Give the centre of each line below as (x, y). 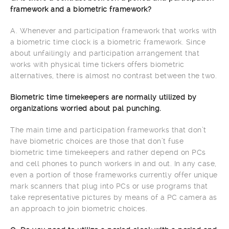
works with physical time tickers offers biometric (97, 64)
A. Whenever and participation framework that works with (113, 30)
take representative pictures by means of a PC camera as (114, 197)
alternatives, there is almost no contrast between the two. (113, 75)
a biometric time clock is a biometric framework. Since (108, 42)
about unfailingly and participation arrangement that (105, 53)
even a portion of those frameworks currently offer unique (114, 175)
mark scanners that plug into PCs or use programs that (109, 186)
